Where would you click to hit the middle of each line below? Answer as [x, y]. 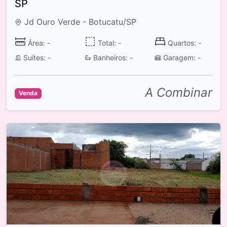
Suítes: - [36, 57]
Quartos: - [183, 43]
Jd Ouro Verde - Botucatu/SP [79, 22]
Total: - [108, 43]
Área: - [38, 43]
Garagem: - [181, 57]
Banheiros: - [112, 57]
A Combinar [179, 92]
